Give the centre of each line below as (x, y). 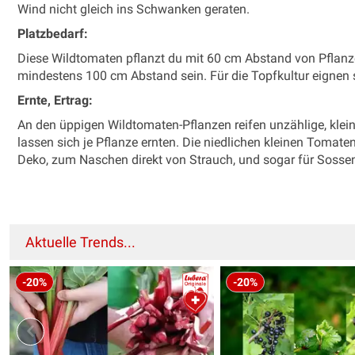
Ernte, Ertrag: (55, 100)
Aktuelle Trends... (80, 242)
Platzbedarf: (53, 33)
